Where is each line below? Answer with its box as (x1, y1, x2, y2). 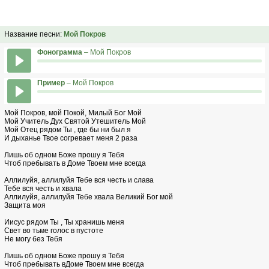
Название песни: (4, 30, 62, 38)
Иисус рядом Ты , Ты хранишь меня (4, 218, 124, 226)
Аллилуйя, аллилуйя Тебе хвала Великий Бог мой (4, 193, 173, 201)
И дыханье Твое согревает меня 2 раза (4, 134, 138, 142)
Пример (37, 79, 65, 87)
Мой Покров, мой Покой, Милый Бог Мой (4, 109, 142, 117)
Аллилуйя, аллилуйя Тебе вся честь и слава (4, 176, 154, 184)
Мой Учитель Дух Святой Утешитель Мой (4, 117, 146, 125)
